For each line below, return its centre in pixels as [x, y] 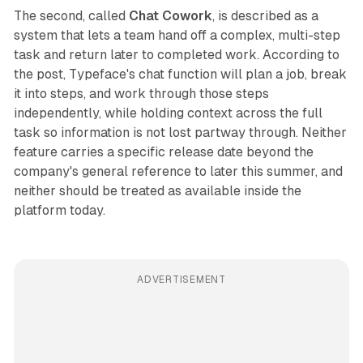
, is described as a [265, 15]
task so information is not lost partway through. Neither [180, 132]
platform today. [59, 210]
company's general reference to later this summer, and [178, 171]
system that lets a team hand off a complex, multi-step [177, 35]
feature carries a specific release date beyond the [163, 152]
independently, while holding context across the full [168, 113]
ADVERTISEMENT [181, 279]
